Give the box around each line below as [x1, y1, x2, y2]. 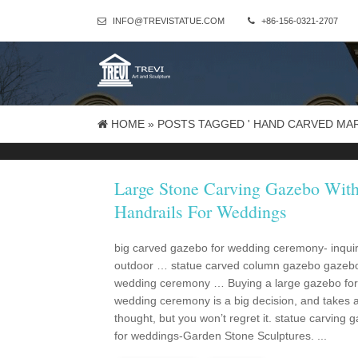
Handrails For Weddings [114, 200, 287, 223]
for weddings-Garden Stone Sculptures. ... [114, 329, 327, 342]
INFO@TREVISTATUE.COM [110, 16, 225, 26]
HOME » [108, 117, 157, 130]
